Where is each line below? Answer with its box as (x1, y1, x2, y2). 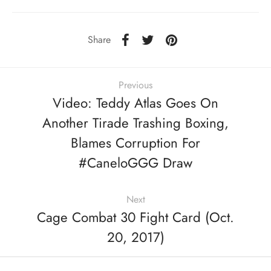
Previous (119, 78, 152, 93)
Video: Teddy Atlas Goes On (53, 93, 218, 113)
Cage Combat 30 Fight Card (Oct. (37, 207, 234, 227)
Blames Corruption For (71, 133, 200, 153)
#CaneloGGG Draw (79, 153, 192, 173)
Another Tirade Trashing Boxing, (42, 113, 229, 133)
